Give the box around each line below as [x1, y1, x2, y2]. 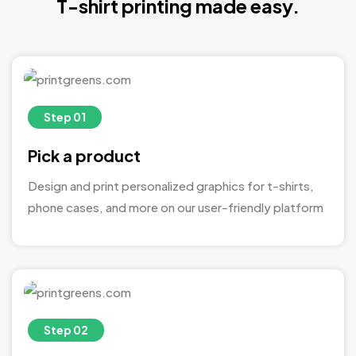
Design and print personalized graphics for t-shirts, [28, 177, 314, 193]
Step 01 [44, 109, 86, 124]
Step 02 [44, 322, 88, 337]
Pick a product [28, 145, 141, 165]
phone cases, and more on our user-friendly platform [28, 199, 323, 215]
